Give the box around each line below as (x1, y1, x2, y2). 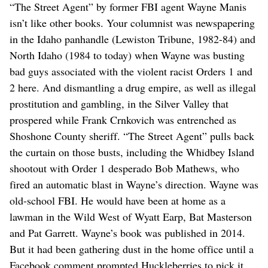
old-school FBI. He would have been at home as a (10, 193, 226, 208)
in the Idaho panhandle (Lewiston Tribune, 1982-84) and (10, 31, 255, 46)
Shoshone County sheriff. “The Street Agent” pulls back (10, 128, 254, 143)
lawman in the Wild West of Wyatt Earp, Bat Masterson (10, 209, 252, 224)
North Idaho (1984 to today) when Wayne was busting (10, 47, 245, 62)
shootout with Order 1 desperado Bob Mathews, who (10, 160, 239, 175)
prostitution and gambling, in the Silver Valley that (10, 96, 229, 111)
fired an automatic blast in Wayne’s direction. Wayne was (10, 176, 258, 191)
